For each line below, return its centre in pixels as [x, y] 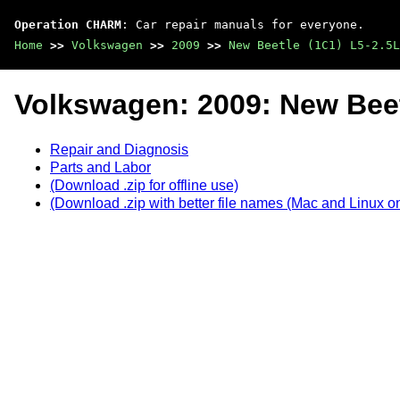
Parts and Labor [100, 167]
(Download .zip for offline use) [144, 185]
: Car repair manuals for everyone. [243, 25]
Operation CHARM [68, 25]
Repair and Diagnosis [119, 149]
